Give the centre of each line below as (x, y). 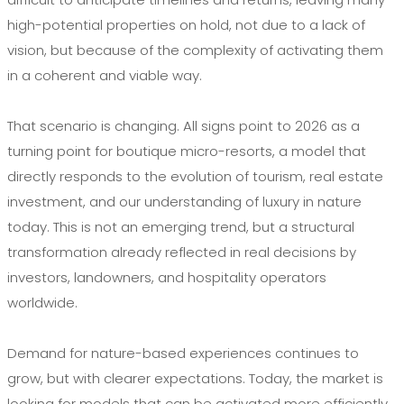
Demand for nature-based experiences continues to (183, 353)
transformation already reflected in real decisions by (182, 252)
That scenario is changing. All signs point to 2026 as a (184, 126)
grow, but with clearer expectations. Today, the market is (195, 379)
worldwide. (42, 303)
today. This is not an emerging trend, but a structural (181, 227)
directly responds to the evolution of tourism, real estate (195, 177)
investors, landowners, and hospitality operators (167, 278)
